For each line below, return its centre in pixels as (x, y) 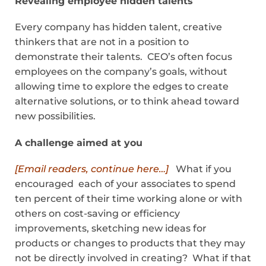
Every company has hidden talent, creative (118, 27)
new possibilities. (55, 116)
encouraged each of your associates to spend (125, 183)
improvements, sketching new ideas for (111, 228)
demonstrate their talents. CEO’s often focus (123, 57)
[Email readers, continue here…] (93, 169)
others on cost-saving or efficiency (97, 213)
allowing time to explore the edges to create (122, 87)
